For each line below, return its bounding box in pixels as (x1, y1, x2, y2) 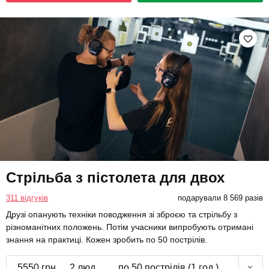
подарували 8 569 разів (177, 193, 263, 202)
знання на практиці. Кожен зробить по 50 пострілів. (6, 234, 207, 244)
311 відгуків (6, 193, 48, 202)
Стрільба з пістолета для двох (6, 169, 225, 186)
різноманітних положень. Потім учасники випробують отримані (6, 222, 253, 232)
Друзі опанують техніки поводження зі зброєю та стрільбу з (6, 209, 237, 219)
